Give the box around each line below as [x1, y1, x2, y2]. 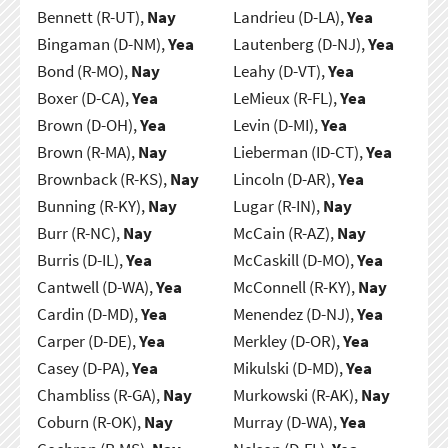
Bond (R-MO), [36, 59, 131, 82]
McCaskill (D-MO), [232, 248, 357, 271]
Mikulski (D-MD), [232, 356, 346, 379]
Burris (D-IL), [36, 248, 126, 271]
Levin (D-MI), [232, 113, 321, 136]
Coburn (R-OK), [36, 410, 144, 433]
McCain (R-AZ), [232, 221, 337, 244]
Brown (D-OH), [36, 113, 140, 136]
